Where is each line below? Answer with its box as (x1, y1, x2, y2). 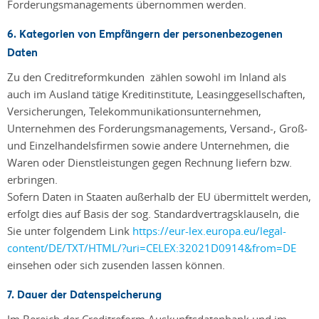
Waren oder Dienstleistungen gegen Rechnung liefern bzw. (7, 155, 292, 169)
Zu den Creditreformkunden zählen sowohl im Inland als (7, 70, 286, 84)
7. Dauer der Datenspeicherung (7, 287, 162, 301)
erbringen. (7, 172, 58, 187)
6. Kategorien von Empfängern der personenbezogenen (7, 26, 283, 41)
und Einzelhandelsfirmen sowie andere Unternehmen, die (7, 138, 289, 152)
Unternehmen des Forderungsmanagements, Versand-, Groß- (7, 121, 308, 135)
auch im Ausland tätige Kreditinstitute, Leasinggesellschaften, (7, 87, 305, 101)
